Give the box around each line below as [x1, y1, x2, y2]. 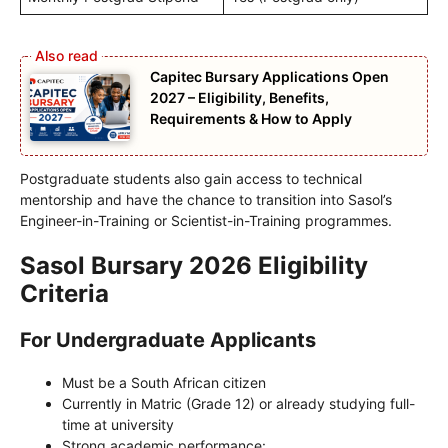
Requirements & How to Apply [150, 110, 352, 128]
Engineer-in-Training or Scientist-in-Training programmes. [20, 211, 392, 229]
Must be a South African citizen [62, 373, 266, 391]
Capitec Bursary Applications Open [150, 68, 389, 86]
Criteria [20, 278, 109, 308]
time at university [62, 415, 174, 433]
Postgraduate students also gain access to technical [20, 169, 362, 187]
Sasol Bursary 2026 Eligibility [20, 250, 368, 280]
